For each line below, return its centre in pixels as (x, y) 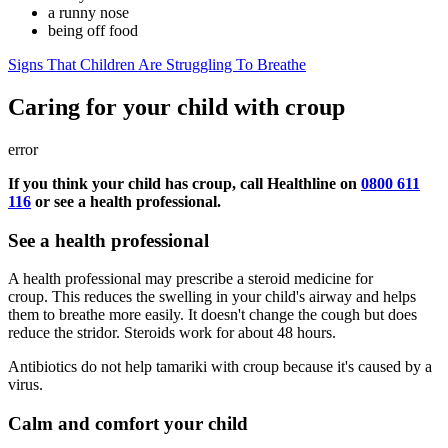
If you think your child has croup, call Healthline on (184, 183)
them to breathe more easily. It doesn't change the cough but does (212, 315)
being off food (93, 31)
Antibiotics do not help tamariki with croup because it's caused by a (220, 367)
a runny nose (88, 13)
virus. (25, 385)
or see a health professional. (126, 201)
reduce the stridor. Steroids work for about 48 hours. (172, 333)
